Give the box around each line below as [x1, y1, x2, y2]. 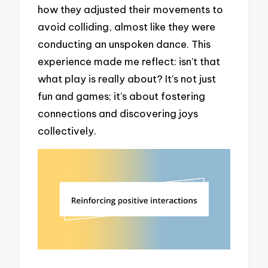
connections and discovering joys [38, 106, 199, 120]
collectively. [38, 124, 97, 137]
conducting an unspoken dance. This [38, 37, 211, 50]
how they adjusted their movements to [38, 2, 224, 16]
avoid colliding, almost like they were [38, 20, 216, 33]
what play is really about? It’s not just [38, 72, 217, 85]
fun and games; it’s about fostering [38, 89, 206, 102]
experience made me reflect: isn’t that [38, 54, 221, 68]
